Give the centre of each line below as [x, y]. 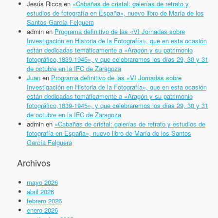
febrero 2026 [44, 201]
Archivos [34, 163]
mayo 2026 [42, 182]
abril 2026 [40, 192]
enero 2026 [42, 210]
